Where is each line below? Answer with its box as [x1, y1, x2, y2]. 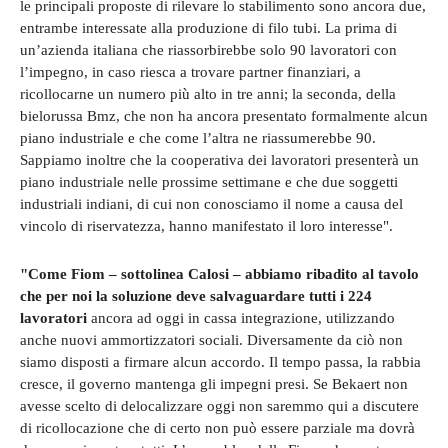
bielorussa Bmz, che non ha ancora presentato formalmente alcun [20, 107, 428, 124]
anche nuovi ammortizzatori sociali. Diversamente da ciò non [20, 331, 403, 348]
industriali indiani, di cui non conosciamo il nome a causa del [20, 195, 403, 212]
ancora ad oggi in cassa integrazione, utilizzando [91, 309, 395, 326]
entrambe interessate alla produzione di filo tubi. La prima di [20, 19, 397, 36]
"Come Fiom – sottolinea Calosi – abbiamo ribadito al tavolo [20, 265, 419, 282]
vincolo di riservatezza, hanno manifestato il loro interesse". [20, 217, 397, 234]
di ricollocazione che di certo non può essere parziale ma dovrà [20, 419, 415, 436]
